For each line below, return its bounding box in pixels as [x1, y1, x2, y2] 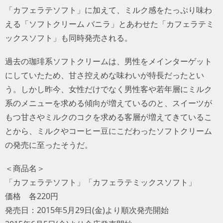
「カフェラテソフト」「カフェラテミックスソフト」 [5, 177, 196, 188]
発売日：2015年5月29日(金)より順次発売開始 [5, 205, 169, 216]
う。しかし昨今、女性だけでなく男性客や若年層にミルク [5, 83, 212, 95]
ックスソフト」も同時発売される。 [5, 32, 132, 43]
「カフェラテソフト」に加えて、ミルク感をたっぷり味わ [5, 4, 212, 15]
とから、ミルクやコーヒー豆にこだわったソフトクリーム [5, 125, 212, 136]
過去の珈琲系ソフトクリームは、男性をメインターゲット [5, 55, 212, 67]
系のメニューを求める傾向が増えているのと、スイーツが [5, 97, 212, 109]
